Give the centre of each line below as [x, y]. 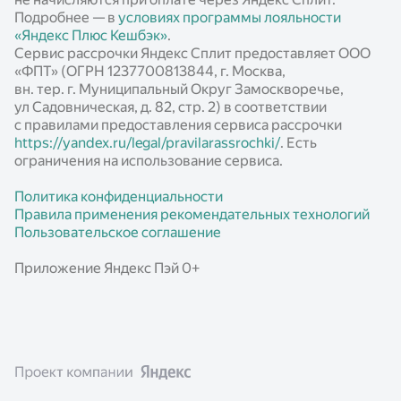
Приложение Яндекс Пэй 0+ [107, 269]
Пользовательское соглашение [118, 233]
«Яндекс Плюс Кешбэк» [91, 36]
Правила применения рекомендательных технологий [192, 215]
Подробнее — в [66, 18]
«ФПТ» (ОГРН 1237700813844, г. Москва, [150, 72]
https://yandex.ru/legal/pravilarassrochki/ [147, 143]
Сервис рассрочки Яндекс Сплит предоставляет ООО [192, 54]
